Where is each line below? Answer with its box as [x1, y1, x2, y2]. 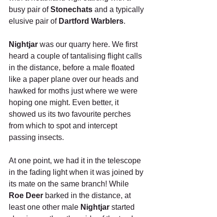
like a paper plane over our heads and [9, 75, 140, 84]
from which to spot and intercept [9, 122, 119, 130]
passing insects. [9, 133, 66, 142]
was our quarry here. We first [38, 40, 139, 49]
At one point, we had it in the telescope [9, 156, 143, 165]
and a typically [93, 5, 146, 14]
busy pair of [9, 5, 50, 14]
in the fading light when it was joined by [9, 168, 145, 177]
